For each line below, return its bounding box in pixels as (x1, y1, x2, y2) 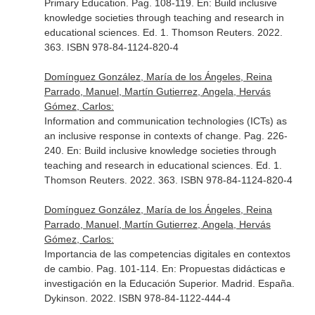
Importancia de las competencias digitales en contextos (44, 248, 290, 259)
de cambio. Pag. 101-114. (44, 263, 162, 274)
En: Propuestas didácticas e (161, 263, 285, 274)
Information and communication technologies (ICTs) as (44, 115, 287, 127)
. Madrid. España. (215, 278, 295, 289)
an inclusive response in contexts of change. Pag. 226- (44, 130, 288, 141)
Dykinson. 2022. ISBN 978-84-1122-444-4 (44, 292, 231, 304)
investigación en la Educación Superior (44, 278, 216, 289)
